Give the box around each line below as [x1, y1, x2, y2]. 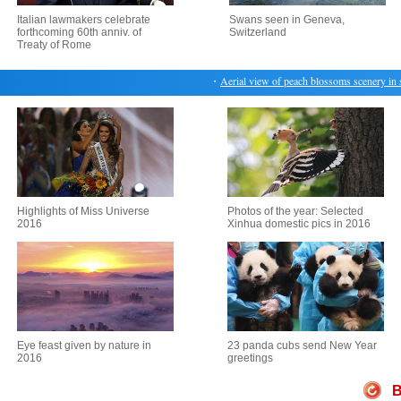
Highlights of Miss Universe [17, 205, 149, 218]
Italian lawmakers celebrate [16, 13, 150, 26]
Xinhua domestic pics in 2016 [227, 218, 371, 230]
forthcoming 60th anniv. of [16, 26, 141, 38]
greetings [227, 352, 273, 364]
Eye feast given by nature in [17, 339, 151, 352]
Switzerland [229, 26, 286, 38]
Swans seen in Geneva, [229, 13, 345, 26]
